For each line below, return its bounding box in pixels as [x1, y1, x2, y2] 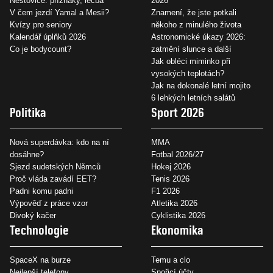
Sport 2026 [151, 105, 204, 121]
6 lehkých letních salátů [151, 93, 235, 103]
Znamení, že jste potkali [151, 8, 236, 18]
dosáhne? [10, 150, 44, 160]
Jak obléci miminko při [151, 57, 230, 66]
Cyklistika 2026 [151, 211, 205, 221]
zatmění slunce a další [151, 44, 232, 54]
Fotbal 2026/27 [151, 150, 204, 160]
